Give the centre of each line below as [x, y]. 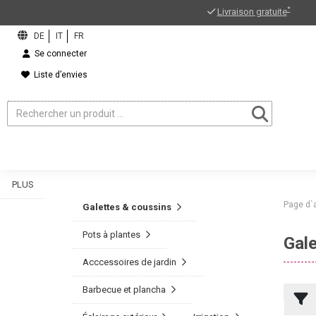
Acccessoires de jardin [129, 262]
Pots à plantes [111, 235]
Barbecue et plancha [124, 290]
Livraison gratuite [252, 12]
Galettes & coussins [127, 207]
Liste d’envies [59, 75]
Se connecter [58, 54]
